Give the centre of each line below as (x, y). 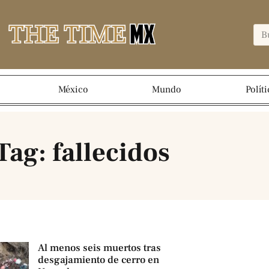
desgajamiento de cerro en (98, 260)
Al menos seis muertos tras (99, 248)
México (73, 90)
